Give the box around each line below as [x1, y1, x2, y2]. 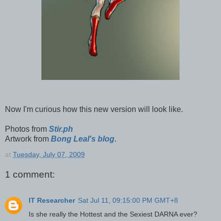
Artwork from [5, 134, 51, 143]
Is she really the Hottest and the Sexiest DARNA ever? [29, 210, 197, 218]
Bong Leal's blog [51, 134, 114, 143]
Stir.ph [49, 124, 73, 133]
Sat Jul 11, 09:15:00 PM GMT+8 [78, 196, 178, 204]
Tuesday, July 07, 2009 [13, 150, 85, 158]
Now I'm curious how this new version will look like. [5, 105, 183, 113]
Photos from [5, 124, 49, 133]
